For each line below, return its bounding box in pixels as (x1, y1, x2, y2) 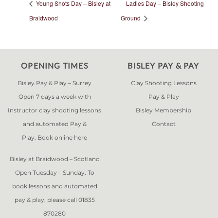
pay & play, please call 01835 (14, 196, 95, 203)
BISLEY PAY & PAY (127, 61, 200, 70)
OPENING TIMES (21, 61, 88, 70)
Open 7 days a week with (18, 93, 91, 100)
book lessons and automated (12, 182, 97, 190)
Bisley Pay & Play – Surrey (18, 79, 91, 87)
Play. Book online (22, 134, 74, 141)
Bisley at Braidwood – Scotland (9, 155, 100, 163)
